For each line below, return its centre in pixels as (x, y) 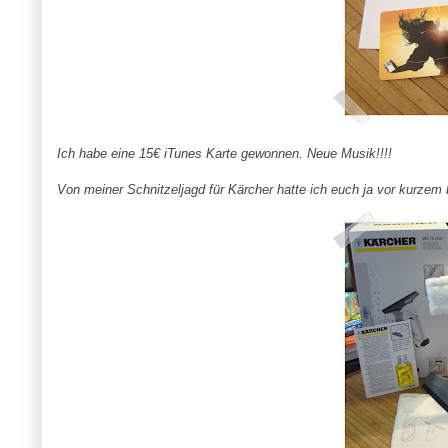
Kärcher (250, 190)
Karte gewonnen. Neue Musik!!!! (296, 154)
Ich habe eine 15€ (110, 154)
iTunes (182, 154)
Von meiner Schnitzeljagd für (142, 190)
